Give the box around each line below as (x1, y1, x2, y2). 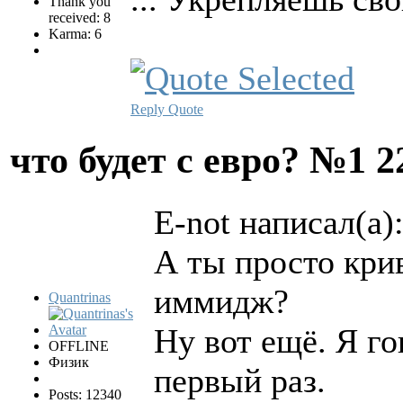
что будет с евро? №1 (10, 139, 376, 182)
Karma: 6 (49, 25, 102, 41)
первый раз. (154, 362, 326, 400)
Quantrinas (49, 290, 111, 306)
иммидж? (154, 282, 289, 321)
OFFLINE (49, 338, 109, 354)
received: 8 (49, 9, 111, 25)
